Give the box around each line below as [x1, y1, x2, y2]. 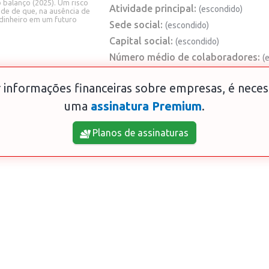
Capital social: [109, 35, 173, 46]
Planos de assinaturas [90, 127, 189, 138]
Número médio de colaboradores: [109, 51, 260, 62]
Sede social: [109, 19, 163, 30]
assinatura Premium [91, 98, 202, 113]
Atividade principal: [109, 2, 196, 14]
